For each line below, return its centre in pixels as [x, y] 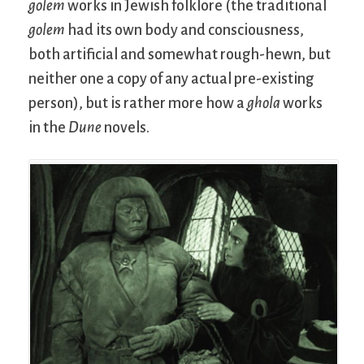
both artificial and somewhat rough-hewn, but [180, 55]
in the [48, 128]
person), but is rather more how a [138, 104]
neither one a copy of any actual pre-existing [171, 79]
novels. [126, 128]
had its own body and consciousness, [184, 30]
